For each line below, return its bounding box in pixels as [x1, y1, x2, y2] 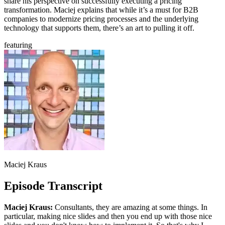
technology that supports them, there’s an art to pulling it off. [4, 23, 194, 32]
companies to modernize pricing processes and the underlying [4, 14, 198, 23]
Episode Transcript [4, 179, 102, 192]
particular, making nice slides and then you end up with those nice [4, 211, 212, 220]
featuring [4, 40, 32, 49]
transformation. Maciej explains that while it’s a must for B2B [4, 5, 198, 14]
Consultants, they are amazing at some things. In [53, 202, 207, 211]
